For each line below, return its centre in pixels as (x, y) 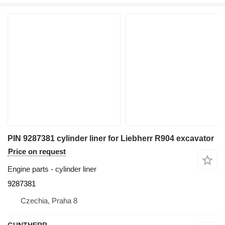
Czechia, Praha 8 (49, 201)
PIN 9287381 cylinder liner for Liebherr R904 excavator (111, 139)
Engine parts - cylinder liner (52, 169)
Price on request (37, 152)
